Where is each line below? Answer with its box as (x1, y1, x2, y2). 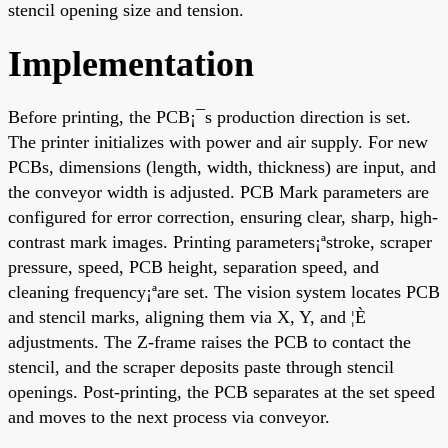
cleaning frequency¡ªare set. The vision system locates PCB (8, 281, 440, 302)
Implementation (8, 43, 254, 84)
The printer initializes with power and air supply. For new (8, 131, 428, 152)
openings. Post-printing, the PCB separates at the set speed (8, 381, 435, 402)
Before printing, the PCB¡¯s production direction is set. (8, 106, 411, 127)
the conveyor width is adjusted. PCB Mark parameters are (8, 181, 429, 202)
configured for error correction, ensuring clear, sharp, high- (8, 206, 438, 227)
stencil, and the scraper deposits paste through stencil (8, 356, 394, 377)
